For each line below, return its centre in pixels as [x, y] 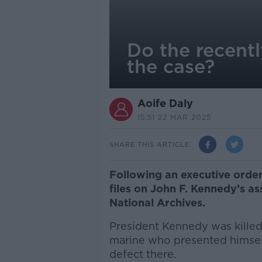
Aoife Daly [165, 103]
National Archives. [157, 203]
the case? [170, 66]
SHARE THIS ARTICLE [149, 144]
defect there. [142, 254]
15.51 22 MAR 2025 [174, 117]
